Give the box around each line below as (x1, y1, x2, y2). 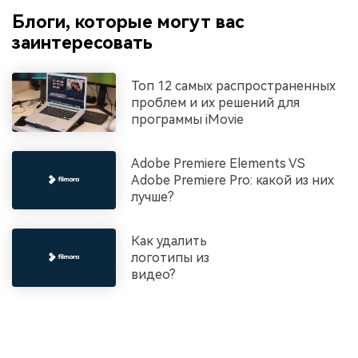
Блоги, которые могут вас (12, 10, 244, 32)
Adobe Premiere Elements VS (131, 155, 306, 171)
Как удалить (131, 233, 208, 249)
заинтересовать (12, 31, 153, 53)
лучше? (131, 189, 175, 205)
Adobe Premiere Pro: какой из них (131, 172, 335, 188)
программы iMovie (131, 111, 245, 127)
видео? (131, 267, 177, 283)
